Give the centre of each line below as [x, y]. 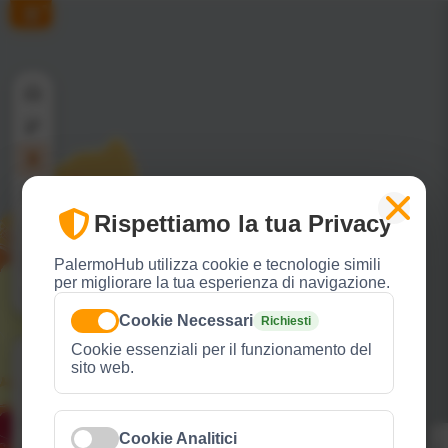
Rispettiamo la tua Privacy [243, 223]
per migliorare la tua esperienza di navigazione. [222, 282]
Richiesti [286, 321]
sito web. [103, 367]
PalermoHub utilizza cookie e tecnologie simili [218, 264]
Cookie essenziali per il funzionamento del [222, 349]
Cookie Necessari [186, 320]
